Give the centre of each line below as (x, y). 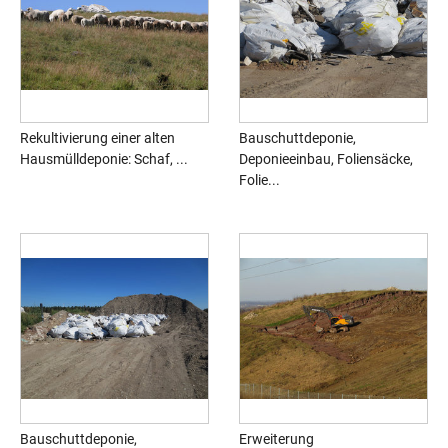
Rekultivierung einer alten (97, 138)
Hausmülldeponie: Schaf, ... (104, 159)
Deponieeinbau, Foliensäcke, (326, 159)
